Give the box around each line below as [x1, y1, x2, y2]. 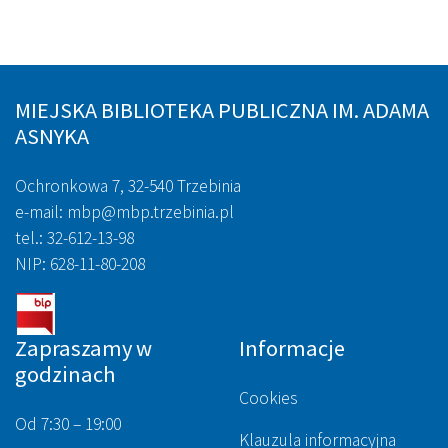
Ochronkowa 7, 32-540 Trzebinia [15, 175, 241, 198]
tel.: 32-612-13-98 [15, 227, 134, 250]
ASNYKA [15, 122, 89, 151]
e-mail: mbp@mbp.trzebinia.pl [15, 201, 234, 224]
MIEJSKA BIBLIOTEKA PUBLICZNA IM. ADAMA [15, 96, 429, 125]
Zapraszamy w [15, 334, 152, 363]
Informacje [239, 334, 345, 363]
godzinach [15, 360, 116, 389]
